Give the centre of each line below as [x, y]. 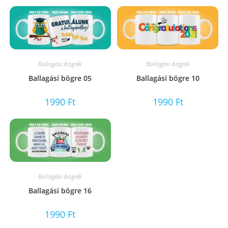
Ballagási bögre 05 [60, 78]
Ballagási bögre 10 [168, 78]
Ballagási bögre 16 [60, 191]
